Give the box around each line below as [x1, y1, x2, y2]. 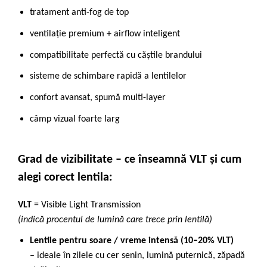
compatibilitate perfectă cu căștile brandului [30, 50, 202, 60]
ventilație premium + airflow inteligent [30, 29, 180, 39]
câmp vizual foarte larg [30, 114, 120, 124]
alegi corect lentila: [18, 171, 113, 184]
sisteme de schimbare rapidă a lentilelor [30, 72, 187, 82]
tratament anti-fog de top [30, 8, 129, 18]
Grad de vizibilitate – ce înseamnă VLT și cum [18, 153, 241, 166]
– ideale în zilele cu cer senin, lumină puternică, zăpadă [30, 250, 245, 260]
